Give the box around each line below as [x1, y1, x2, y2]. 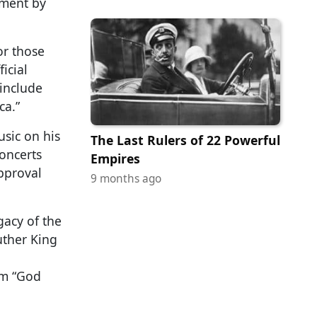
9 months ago [91, 171, 161, 187]
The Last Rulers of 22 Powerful [91, 132, 280, 149]
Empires [91, 150, 140, 168]
